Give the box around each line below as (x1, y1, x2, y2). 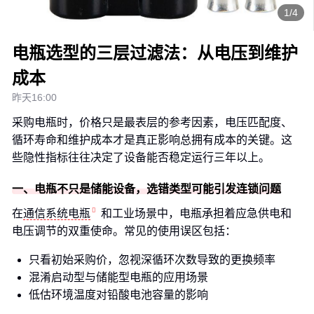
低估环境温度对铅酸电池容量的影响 (29, 289, 208, 301)
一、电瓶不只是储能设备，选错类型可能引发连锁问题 (12, 183, 281, 195)
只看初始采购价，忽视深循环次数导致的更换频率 (29, 254, 275, 266)
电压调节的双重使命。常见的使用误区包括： (12, 225, 236, 237)
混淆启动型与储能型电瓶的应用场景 (29, 271, 208, 283)
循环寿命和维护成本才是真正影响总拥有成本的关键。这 (12, 134, 292, 146)
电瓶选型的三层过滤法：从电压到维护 (12, 43, 298, 62)
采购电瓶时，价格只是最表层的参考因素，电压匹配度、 (12, 116, 292, 128)
